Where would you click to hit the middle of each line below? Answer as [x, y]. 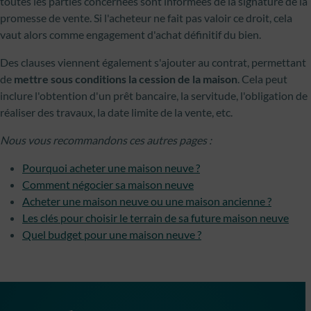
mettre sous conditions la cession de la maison [126, 79]
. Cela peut [262, 79]
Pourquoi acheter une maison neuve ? [111, 168]
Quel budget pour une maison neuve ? [112, 234]
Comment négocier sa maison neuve [108, 184]
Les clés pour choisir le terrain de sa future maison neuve [155, 218]
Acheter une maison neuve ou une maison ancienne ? [147, 201]
